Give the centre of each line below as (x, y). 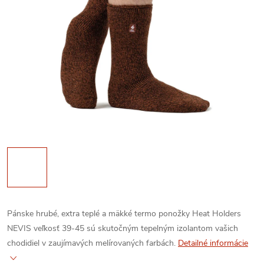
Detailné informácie (213, 243)
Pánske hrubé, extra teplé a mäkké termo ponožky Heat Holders (124, 214)
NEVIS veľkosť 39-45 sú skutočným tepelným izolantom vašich (123, 228)
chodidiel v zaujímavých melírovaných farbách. (91, 243)
